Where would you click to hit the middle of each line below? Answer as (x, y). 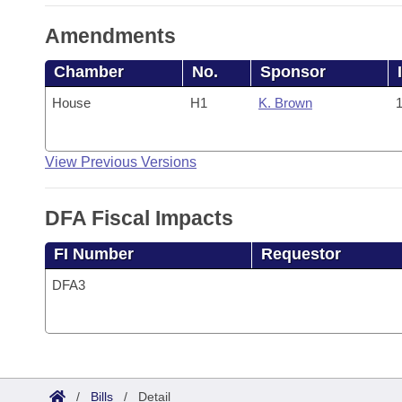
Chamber (89, 72)
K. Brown (285, 103)
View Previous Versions (121, 162)
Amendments (110, 36)
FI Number (94, 254)
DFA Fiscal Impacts (139, 218)
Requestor (301, 254)
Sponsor (293, 72)
